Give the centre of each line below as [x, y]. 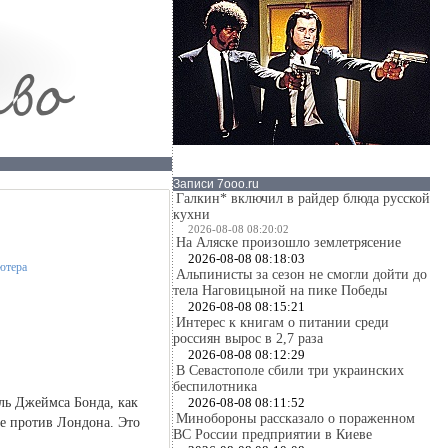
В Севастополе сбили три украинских [290, 370]
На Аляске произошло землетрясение [288, 242]
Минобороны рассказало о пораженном [295, 418]
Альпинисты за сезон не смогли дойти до [301, 274]
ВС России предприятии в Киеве [272, 434]
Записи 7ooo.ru [216, 184]
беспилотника [215, 386]
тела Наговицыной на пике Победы [280, 290]
